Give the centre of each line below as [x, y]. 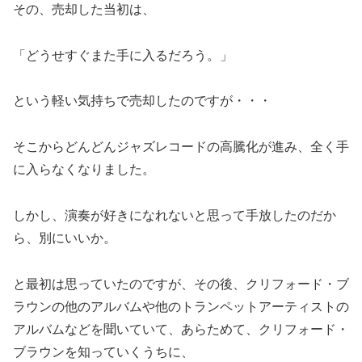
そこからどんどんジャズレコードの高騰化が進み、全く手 [181, 147]
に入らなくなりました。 [84, 170]
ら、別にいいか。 [65, 238]
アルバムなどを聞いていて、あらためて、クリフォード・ [181, 329]
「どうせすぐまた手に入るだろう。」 [123, 55]
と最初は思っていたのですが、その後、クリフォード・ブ [181, 284]
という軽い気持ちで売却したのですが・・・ [142, 101]
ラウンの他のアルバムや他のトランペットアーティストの [181, 306]
